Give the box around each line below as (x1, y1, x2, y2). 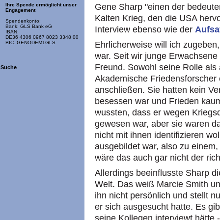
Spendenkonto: (5, 18, 41, 24)
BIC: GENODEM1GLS (5, 40, 55, 46)
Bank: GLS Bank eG (5, 24, 52, 29)
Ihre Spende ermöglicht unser (5, 2, 77, 8)
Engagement (5, 7, 35, 13)
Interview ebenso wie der (95, 25, 195, 34)
